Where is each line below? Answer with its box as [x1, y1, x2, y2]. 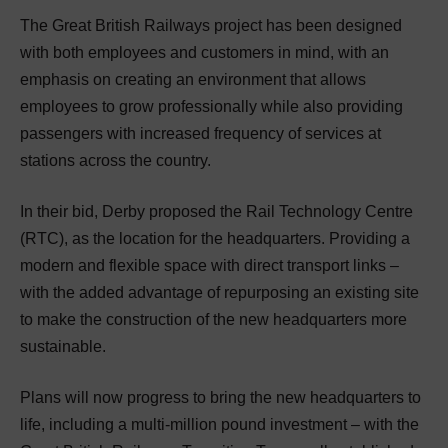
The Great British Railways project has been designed [20, 16, 402, 34]
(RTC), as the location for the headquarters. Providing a [20, 229, 410, 247]
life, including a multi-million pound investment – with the [20, 415, 419, 433]
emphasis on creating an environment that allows [20, 70, 366, 88]
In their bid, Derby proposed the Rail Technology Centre [20, 202, 413, 220]
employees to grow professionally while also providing [20, 97, 403, 115]
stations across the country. [20, 151, 211, 169]
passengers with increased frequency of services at [20, 124, 381, 142]
